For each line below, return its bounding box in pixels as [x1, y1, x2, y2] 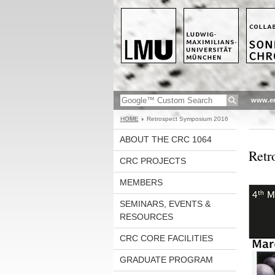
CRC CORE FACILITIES [119, 233, 213, 243]
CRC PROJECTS [119, 156, 186, 166]
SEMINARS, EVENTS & [119, 199, 211, 209]
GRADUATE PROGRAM [119, 255, 213, 265]
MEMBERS [119, 177, 163, 187]
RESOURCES [119, 212, 173, 222]
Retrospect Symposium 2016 [146, 115, 228, 122]
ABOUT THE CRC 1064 [119, 134, 212, 144]
